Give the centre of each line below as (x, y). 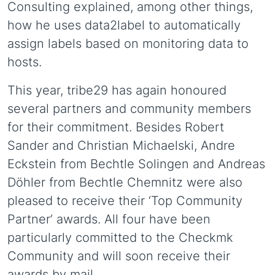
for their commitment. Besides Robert (116, 127)
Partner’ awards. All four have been (109, 219)
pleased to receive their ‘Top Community (125, 201)
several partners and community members (129, 109)
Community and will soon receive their (119, 256)
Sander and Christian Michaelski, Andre (121, 146)
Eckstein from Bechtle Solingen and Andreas (136, 164)
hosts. (25, 62)
